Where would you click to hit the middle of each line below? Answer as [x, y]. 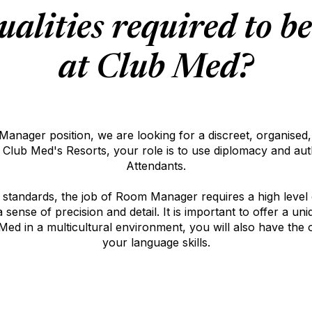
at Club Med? [156, 69]
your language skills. [156, 242]
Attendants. [156, 165]
